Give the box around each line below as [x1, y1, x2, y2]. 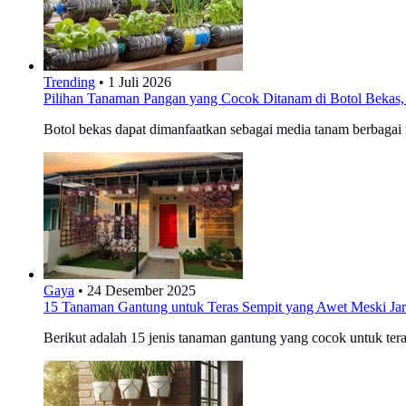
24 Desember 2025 [87, 282, 196, 298]
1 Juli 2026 [108, 73, 171, 90]
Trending [43, 73, 95, 90]
